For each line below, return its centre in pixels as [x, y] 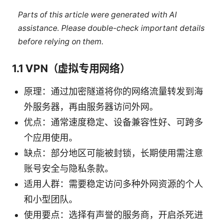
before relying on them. [60, 42]
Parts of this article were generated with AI [97, 15]
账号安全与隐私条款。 [69, 168]
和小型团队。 [51, 199]
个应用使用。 [51, 137]
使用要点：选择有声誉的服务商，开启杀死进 [113, 215]
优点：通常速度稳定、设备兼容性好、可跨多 [113, 122]
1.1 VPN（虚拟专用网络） [71, 68]
